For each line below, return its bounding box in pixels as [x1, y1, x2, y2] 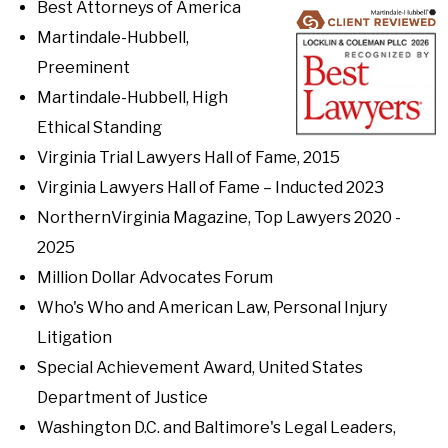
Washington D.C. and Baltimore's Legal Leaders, [37, 418, 396, 437]
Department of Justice [37, 388, 208, 407]
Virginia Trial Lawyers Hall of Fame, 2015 [37, 148, 340, 167]
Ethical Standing [37, 118, 162, 137]
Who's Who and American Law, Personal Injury [37, 298, 387, 317]
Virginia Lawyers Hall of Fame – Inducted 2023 [37, 178, 384, 197]
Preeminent [37, 58, 130, 77]
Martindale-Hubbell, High [37, 88, 228, 107]
